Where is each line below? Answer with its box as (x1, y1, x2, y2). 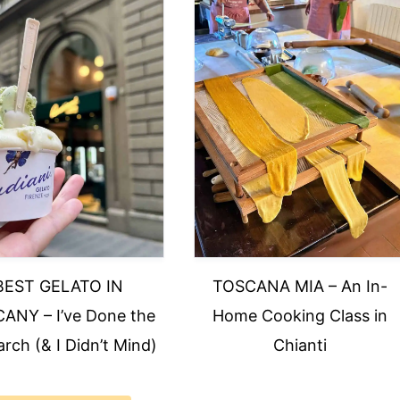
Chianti (272, 336, 327, 355)
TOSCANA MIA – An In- (212, 277, 387, 296)
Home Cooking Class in (212, 306, 387, 326)
